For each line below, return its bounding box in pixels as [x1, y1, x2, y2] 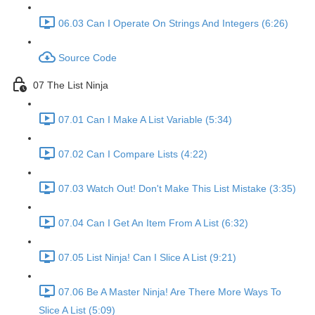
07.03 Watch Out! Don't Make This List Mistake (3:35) [58, 183, 296, 195]
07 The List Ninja [33, 79, 108, 91]
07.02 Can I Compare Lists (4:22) [58, 148, 207, 160]
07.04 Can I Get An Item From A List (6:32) [58, 217, 248, 229]
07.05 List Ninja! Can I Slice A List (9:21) [58, 252, 236, 264]
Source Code [58, 52, 117, 64]
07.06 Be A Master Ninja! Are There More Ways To [58, 286, 281, 298]
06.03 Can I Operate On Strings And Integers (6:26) [58, 18, 288, 30]
